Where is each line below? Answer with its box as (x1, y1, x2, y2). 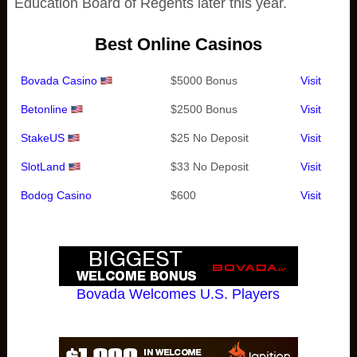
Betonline (20, 103, 68, 116)
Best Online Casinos (94, 34, 262, 54)
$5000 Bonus (170, 74, 237, 87)
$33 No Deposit (170, 160, 249, 173)
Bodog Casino (20, 189, 92, 202)
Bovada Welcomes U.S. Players (76, 286, 280, 302)
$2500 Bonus (170, 103, 237, 116)
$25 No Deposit (170, 131, 249, 144)
